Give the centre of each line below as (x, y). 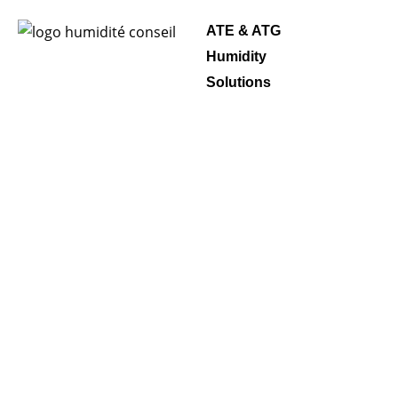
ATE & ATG (243, 31)
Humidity (236, 56)
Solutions (238, 82)
